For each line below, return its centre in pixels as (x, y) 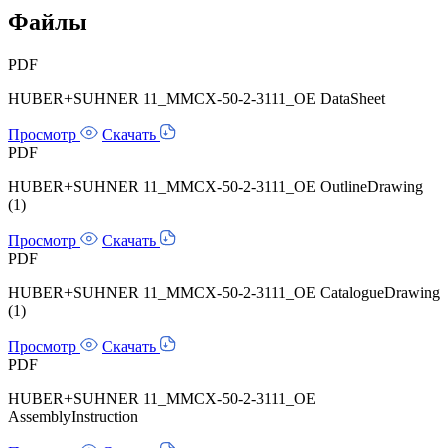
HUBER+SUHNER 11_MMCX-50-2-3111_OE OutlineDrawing (215, 186)
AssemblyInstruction (73, 416)
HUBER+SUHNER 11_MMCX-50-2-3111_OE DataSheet (196, 98)
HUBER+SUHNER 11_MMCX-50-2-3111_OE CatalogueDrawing (224, 292)
